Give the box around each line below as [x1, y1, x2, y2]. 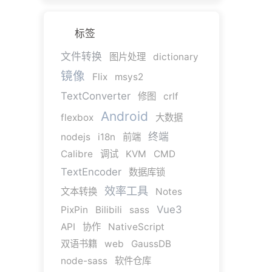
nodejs [60, 131, 90, 143]
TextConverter [60, 89, 131, 102]
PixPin [60, 203, 88, 216]
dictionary [152, 50, 199, 63]
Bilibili [95, 203, 122, 216]
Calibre [60, 148, 93, 160]
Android [100, 108, 148, 124]
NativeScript [107, 220, 165, 233]
